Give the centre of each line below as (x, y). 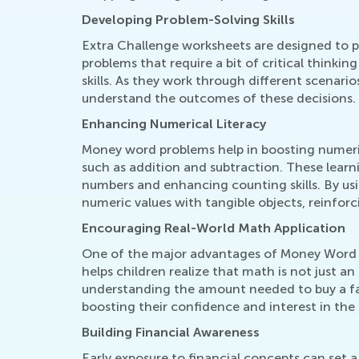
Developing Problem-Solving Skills (188, 19)
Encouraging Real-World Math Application (214, 228)
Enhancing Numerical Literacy (174, 123)
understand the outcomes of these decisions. (219, 98)
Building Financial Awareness (171, 332)
